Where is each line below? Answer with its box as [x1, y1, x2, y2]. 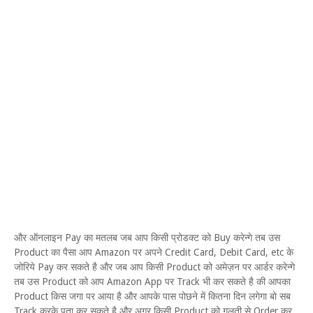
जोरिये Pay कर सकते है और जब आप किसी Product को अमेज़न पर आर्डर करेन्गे [14, 261, 295, 272]
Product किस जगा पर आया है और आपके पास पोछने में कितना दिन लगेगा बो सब [14, 291, 291, 302]
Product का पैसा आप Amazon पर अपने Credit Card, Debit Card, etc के [14, 247, 293, 258]
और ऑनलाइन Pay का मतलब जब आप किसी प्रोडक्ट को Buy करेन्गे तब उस [14, 232, 280, 243]
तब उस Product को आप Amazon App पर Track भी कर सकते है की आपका [14, 276, 291, 287]
